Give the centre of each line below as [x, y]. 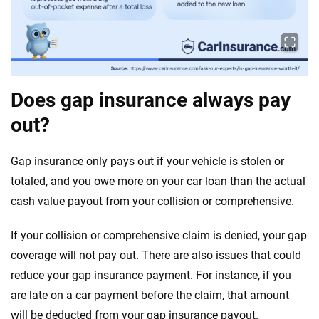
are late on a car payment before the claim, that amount [150, 295]
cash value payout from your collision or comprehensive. [152, 201]
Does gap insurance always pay [151, 100]
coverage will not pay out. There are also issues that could [156, 255]
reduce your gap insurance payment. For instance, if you [151, 275]
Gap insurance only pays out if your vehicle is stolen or [147, 161]
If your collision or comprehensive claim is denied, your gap [159, 235]
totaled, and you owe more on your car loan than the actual [158, 181]
